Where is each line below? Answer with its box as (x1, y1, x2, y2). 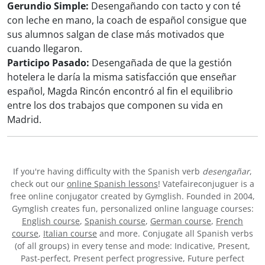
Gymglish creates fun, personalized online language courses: (11, 203, 254, 215)
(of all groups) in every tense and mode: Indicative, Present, (15, 240, 250, 252)
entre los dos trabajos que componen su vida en (7, 99, 223, 112)
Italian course (43, 228, 97, 240)
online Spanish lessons (67, 178, 158, 190)
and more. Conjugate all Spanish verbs (97, 228, 253, 240)
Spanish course (85, 215, 146, 227)
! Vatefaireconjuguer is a (158, 178, 254, 190)
